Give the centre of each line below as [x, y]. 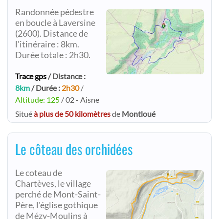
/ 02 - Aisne [79, 99]
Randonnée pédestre [55, 12]
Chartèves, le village [53, 184]
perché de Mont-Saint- [58, 194]
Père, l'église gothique [56, 205]
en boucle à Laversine [55, 23]
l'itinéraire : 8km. [47, 44]
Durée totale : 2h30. [53, 55]
